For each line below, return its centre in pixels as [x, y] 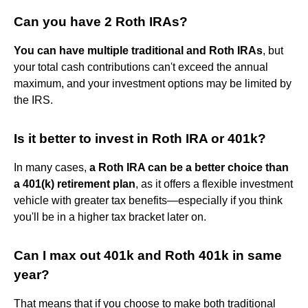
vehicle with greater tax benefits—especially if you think [148, 200]
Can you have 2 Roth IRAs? [101, 21]
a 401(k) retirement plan [75, 184]
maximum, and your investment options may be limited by [153, 83]
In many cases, [52, 167]
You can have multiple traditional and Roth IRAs [138, 50]
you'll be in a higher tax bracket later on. [110, 217]
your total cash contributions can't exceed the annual [141, 67]
